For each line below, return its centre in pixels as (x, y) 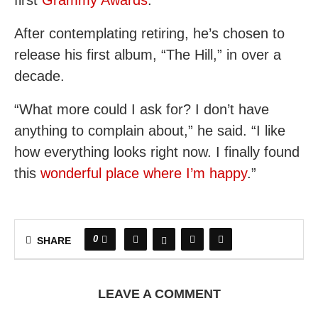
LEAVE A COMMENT (159, 294)
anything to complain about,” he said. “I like (150, 131)
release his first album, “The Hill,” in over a (148, 55)
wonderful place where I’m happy (144, 173)
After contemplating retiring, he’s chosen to (149, 33)
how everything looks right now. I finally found (157, 152)
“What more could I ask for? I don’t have (142, 109)
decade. (39, 76)
